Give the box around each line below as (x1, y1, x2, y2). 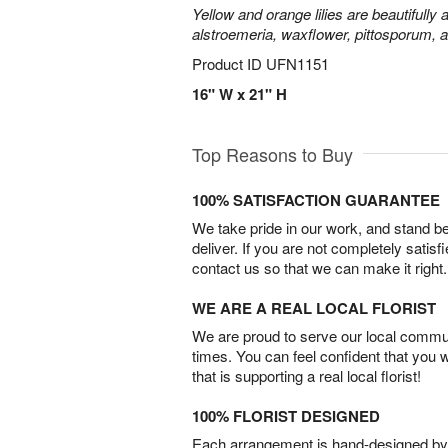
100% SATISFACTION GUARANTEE (192, 189, 440, 211)
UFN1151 (266, 53, 329, 74)
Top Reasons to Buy (192, 141, 353, 167)
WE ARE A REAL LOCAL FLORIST (192, 297, 436, 319)
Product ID (192, 53, 266, 74)
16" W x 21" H (192, 83, 287, 105)
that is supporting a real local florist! (192, 365, 421, 386)
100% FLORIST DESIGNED (192, 405, 380, 427)
